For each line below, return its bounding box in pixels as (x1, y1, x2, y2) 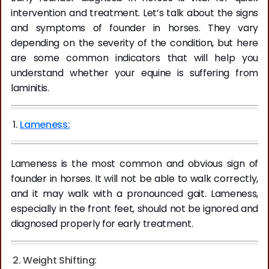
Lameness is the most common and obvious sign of (11, 157, 258, 171)
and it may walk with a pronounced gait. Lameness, (11, 187, 258, 201)
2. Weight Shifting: (13, 253, 97, 268)
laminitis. (11, 81, 52, 95)
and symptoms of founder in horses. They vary (11, 21, 258, 35)
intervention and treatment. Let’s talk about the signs (11, 6, 258, 20)
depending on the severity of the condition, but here (11, 36, 258, 50)
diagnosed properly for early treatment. (11, 217, 196, 231)
